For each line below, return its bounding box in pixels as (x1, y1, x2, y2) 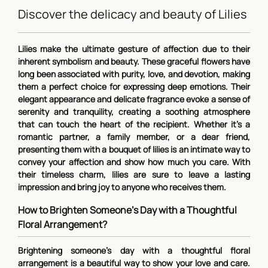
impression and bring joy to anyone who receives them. (17, 181, 226, 193)
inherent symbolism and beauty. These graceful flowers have (17, 56, 251, 67)
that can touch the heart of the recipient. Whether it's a (17, 118, 251, 130)
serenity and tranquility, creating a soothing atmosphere (17, 106, 251, 117)
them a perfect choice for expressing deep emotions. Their (17, 81, 251, 92)
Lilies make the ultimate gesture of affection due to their (17, 43, 251, 54)
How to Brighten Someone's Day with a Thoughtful (17, 203, 237, 217)
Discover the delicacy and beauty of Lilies (17, 6, 247, 22)
